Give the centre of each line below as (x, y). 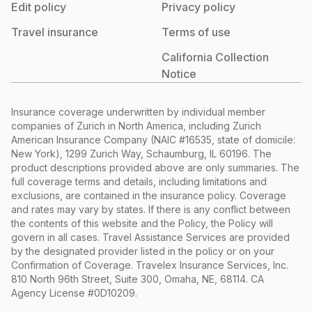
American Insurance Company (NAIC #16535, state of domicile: (153, 139)
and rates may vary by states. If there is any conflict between (151, 209)
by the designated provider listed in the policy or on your (143, 251)
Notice (179, 73)
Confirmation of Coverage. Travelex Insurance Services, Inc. (150, 265)
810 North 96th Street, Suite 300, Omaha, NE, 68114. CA (138, 279)
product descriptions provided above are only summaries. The (155, 167)
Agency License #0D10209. (74, 292)
